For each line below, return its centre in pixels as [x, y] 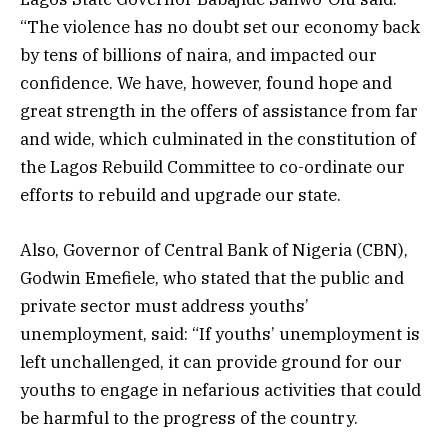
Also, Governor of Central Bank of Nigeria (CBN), [214, 249]
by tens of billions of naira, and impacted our [198, 55]
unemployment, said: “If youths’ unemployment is [220, 333]
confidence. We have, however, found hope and [206, 83]
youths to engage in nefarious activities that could [220, 389]
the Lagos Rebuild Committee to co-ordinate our [212, 167]
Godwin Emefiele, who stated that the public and [212, 277]
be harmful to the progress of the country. [189, 417]
